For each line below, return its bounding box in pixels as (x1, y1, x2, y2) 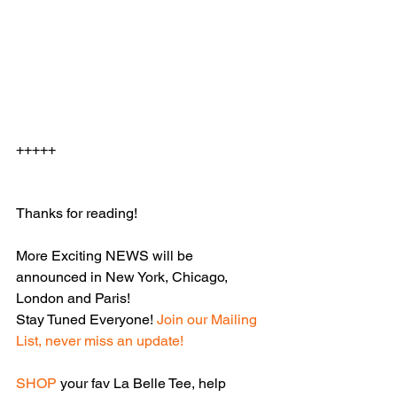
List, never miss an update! (16, 331, 183, 349)
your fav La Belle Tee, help (60, 374, 230, 392)
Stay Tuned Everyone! (16, 310, 157, 328)
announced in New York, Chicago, (16, 268, 231, 285)
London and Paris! (16, 289, 134, 307)
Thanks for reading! (16, 204, 137, 222)
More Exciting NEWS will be (16, 246, 197, 264)
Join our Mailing (157, 310, 261, 328)
